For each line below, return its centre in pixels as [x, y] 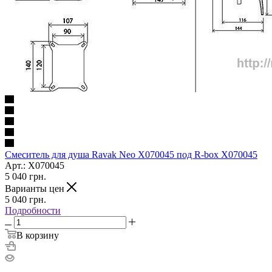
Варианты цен [36, 188]
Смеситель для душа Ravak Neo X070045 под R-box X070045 [131, 154]
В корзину [38, 235]
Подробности [33, 210]
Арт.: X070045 [35, 165]
